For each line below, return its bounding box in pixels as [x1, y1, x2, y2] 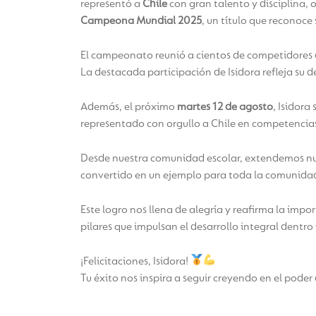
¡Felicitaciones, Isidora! [80, 255, 190, 267]
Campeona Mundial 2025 [80, 15, 202, 27]
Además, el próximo [80, 101, 177, 113]
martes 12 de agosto [177, 101, 273, 113]
